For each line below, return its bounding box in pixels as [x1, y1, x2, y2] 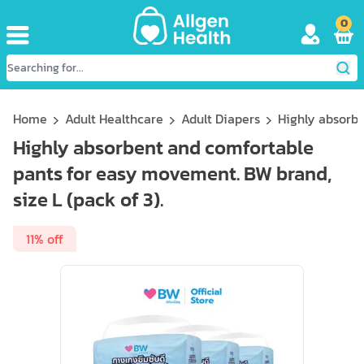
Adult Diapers [181, 109, 260, 128]
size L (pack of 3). [13, 185, 163, 214]
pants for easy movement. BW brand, [13, 159, 331, 188]
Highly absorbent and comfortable [13, 133, 314, 162]
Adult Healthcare [65, 109, 163, 128]
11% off [26, 229, 63, 249]
